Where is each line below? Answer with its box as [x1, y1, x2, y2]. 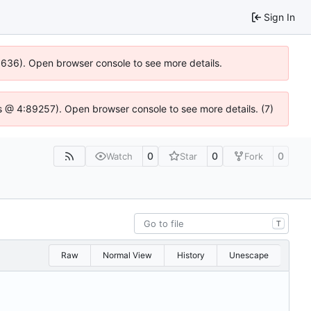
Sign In [264, 10, 295, 23]
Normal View [103, 250, 153, 261]
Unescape [228, 250, 269, 261]
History [176, 250, 205, 261]
